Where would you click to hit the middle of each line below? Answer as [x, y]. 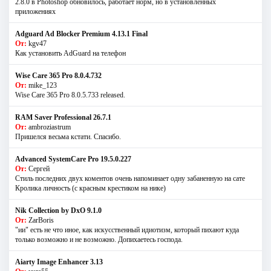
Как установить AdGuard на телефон [70, 54]
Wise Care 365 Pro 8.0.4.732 [58, 76]
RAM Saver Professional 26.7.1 [63, 118]
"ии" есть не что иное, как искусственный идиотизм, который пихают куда [127, 230]
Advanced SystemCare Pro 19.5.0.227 [73, 159]
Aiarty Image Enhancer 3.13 [59, 262]
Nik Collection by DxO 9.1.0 [58, 211]
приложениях [35, 12]
